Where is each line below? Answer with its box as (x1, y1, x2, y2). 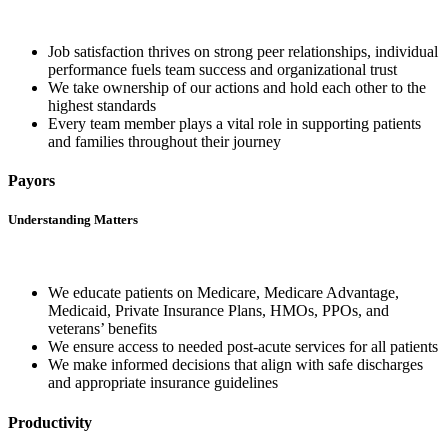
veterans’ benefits (48, 320, 157, 338)
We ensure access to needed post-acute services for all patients (48, 338, 438, 356)
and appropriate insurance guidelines (48, 374, 278, 392)
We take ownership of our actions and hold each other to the (48, 78, 426, 96)
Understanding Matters (8, 212, 138, 228)
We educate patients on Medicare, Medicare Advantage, (48, 284, 399, 302)
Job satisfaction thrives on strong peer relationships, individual (48, 42, 438, 60)
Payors (8, 171, 55, 189)
